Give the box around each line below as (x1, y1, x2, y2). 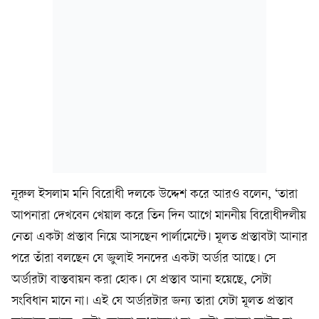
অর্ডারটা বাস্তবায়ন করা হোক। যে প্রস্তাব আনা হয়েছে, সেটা (11, 273, 271, 287)
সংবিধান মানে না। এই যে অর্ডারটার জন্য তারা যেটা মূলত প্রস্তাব (11, 295, 293, 308)
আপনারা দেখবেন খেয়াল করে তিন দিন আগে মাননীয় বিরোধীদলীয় (11, 209, 306, 223)
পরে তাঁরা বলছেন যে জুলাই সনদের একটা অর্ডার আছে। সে (11, 252, 276, 266)
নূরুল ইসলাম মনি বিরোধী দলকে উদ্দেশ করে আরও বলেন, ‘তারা (11, 188, 298, 202)
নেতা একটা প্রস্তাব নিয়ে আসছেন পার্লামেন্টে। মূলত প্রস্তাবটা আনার (11, 231, 308, 244)
